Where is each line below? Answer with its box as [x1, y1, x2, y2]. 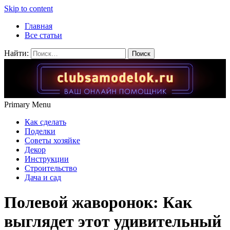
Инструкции [25, 154, 69, 163]
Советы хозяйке [25, 136, 80, 145]
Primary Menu [4, 100, 51, 109]
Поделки [25, 126, 55, 136]
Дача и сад [25, 172, 61, 182]
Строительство [25, 163, 77, 172]
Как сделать [25, 117, 66, 126]
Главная [25, 22, 52, 30]
